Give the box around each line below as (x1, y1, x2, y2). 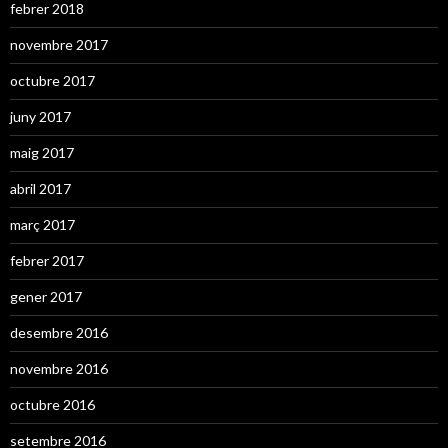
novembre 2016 (10, 359, 108, 377)
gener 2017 (10, 287, 82, 305)
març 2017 (10, 215, 75, 233)
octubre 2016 (10, 395, 95, 413)
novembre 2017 (10, 35, 108, 53)
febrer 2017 (10, 251, 84, 269)
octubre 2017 (10, 71, 95, 89)
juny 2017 (10, 107, 71, 125)
